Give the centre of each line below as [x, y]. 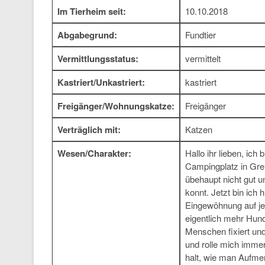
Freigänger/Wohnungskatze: [116, 106]
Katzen [199, 129]
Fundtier [201, 35]
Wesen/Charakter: [94, 153]
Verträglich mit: [89, 130]
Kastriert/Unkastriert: [101, 82]
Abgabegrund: [87, 35]
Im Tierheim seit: [92, 11]
